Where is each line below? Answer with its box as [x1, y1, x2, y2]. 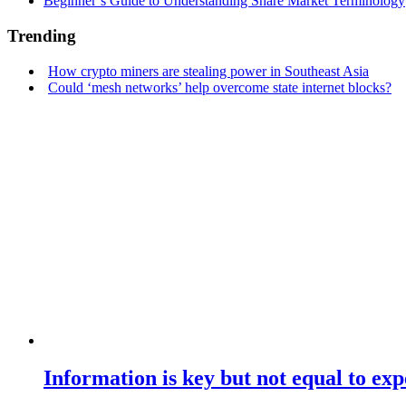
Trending [7, 25, 76, 45]
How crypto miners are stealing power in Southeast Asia [48, 63, 369, 79]
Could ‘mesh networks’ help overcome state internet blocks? [48, 79, 391, 95]
